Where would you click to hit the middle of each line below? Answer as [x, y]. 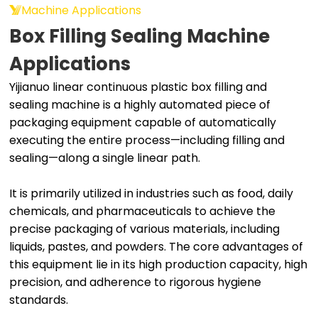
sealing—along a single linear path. [105, 158]
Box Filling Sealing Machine [140, 36]
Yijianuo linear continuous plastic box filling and [138, 87]
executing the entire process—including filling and [147, 140]
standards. [39, 300]
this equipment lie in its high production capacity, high [159, 264]
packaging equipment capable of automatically [143, 122]
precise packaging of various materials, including [145, 229]
